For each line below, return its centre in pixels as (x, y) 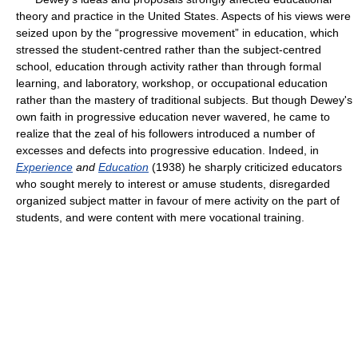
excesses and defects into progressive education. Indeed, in (167, 150)
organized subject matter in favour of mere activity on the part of (178, 201)
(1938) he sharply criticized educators (245, 167)
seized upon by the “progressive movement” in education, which (177, 33)
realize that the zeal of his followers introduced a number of (165, 133)
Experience (44, 167)
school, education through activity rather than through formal (169, 66)
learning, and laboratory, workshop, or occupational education (172, 83)
